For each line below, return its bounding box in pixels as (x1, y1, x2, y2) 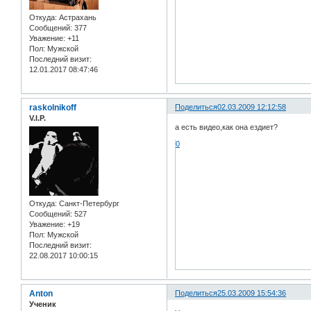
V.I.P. (29, 113, 46, 122)
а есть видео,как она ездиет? (175, 123, 278, 131)
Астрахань (57, 12, 96, 22)
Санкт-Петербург (57, 199, 119, 208)
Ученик (29, 299, 56, 308)
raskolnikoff (29, 102, 76, 112)
